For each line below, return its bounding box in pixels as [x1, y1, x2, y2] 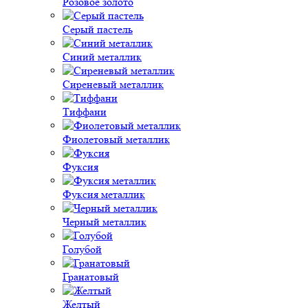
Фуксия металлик [63, 188, 145, 201]
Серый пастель [63, 23, 133, 36]
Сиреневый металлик [63, 78, 164, 91]
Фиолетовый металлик [63, 133, 170, 146]
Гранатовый [63, 270, 119, 283]
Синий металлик [63, 50, 142, 63]
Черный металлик [63, 215, 146, 228]
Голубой [63, 243, 102, 256]
